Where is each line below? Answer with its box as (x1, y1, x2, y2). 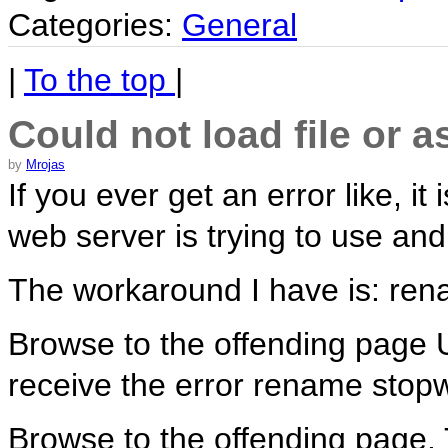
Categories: (8, 6, 182, 43)
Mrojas (26, 156, 65, 172)
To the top (24, 61, 175, 98)
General (182, 6, 297, 43)
